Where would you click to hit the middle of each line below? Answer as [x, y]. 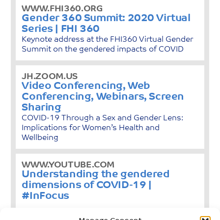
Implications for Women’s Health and [91, 128]
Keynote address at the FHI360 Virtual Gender [108, 40]
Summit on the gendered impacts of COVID [103, 49]
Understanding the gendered [96, 174]
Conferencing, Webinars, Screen [103, 97]
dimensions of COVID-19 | [87, 185]
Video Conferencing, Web [86, 86]
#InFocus [46, 196]
